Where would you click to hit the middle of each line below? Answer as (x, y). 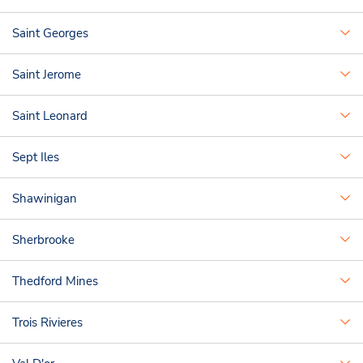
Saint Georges (50, 33)
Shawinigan (45, 199)
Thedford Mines (55, 281)
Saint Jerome (47, 75)
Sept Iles (36, 157)
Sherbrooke (43, 240)
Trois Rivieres (47, 322)
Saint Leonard (50, 116)
